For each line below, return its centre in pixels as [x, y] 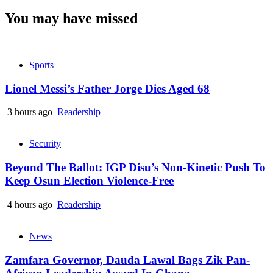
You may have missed [71, 19]
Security [45, 144]
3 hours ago [30, 112]
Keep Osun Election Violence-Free [89, 181]
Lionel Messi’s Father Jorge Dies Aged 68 [107, 88]
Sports [41, 65]
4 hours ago [30, 204]
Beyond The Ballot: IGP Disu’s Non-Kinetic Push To [135, 168]
